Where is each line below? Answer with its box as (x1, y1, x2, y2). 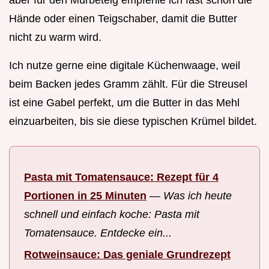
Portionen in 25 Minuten (24, 189, 147, 202)
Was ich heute (163, 189, 232, 202)
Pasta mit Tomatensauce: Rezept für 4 (24, 171, 219, 183)
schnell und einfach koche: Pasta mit (24, 208, 199, 220)
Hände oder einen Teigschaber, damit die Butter (9, 12, 237, 25)
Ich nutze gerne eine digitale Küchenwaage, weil (9, 59, 240, 71)
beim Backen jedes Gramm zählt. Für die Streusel (9, 77, 247, 90)
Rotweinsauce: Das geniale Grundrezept (24, 249, 231, 261)
